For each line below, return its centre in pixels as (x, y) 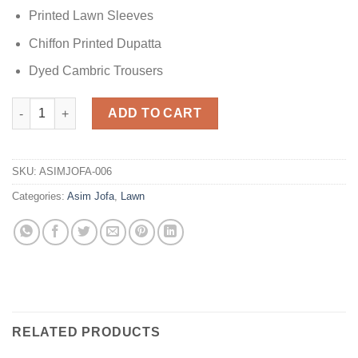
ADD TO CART (155, 113)
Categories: (40, 197)
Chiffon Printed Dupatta (95, 43)
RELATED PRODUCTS (86, 332)
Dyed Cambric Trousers (95, 71)
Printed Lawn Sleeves (91, 16)
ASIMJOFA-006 (76, 172)
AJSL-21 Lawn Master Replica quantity (117, 106)
